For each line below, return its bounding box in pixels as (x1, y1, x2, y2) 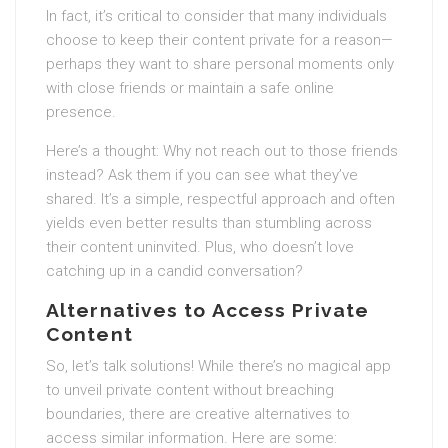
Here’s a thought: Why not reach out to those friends (46, 142, 398, 160)
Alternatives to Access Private (46, 299, 370, 321)
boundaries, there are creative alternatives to (46, 405, 350, 423)
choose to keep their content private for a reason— (46, 31, 393, 49)
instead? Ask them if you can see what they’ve (46, 166, 358, 184)
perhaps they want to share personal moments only (46, 55, 394, 73)
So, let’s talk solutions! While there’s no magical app (46, 357, 391, 375)
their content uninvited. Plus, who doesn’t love (46, 238, 354, 256)
